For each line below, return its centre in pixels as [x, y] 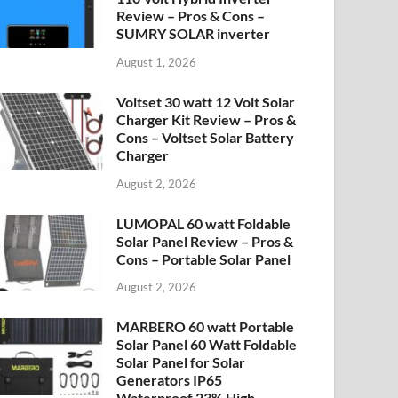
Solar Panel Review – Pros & [205, 241]
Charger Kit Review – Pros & [207, 119]
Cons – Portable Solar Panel [204, 259]
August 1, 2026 [157, 62]
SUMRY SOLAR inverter [194, 33]
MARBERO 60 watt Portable [206, 327]
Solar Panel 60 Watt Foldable [207, 345]
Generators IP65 [170, 380]
